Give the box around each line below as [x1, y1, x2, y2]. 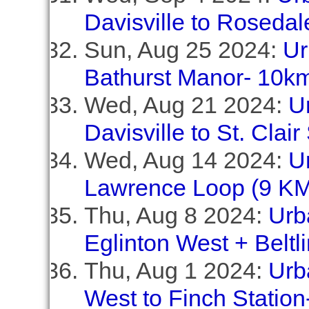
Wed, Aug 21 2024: [83, 92, 288, 118]
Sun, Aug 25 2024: [83, 37, 283, 63]
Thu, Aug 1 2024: [83, 257, 268, 283]
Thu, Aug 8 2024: [83, 202, 268, 228]
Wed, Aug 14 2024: [83, 147, 288, 173]
